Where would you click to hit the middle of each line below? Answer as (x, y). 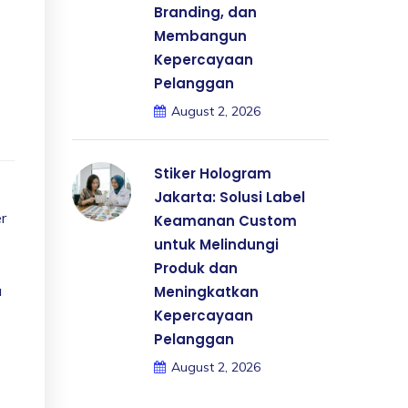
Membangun (200, 36)
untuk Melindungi (216, 245)
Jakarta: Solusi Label (229, 197)
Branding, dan (205, 12)
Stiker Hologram (213, 173)
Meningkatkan (206, 292)
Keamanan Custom (225, 221)
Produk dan (196, 268)
